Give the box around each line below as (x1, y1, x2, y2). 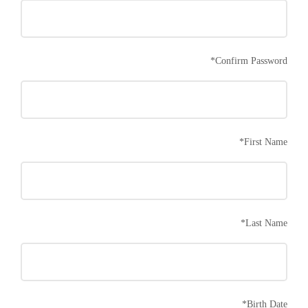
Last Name (245, 217, 287, 228)
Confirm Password (215, 55, 287, 66)
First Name (244, 136, 287, 147)
